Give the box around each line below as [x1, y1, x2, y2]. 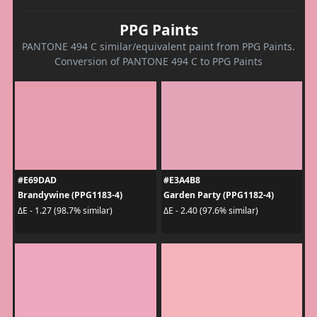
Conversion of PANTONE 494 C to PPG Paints [54, 54, 263, 69]
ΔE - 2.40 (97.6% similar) [163, 204, 258, 217]
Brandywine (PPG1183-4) [17, 189, 122, 202]
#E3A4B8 [163, 174, 200, 187]
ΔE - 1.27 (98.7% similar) [17, 204, 113, 217]
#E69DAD [17, 174, 57, 187]
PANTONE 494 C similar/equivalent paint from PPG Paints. [22, 40, 295, 54]
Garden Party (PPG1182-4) [163, 189, 274, 202]
